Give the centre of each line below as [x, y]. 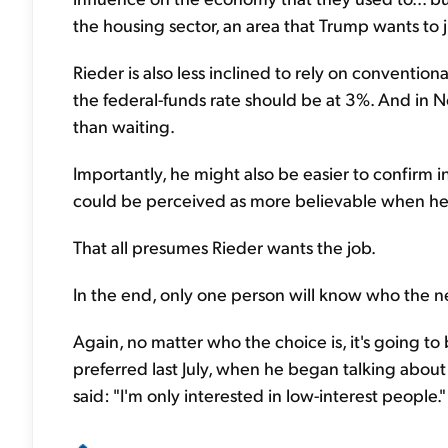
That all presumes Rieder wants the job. [224, 246]
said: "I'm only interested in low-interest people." [259, 394]
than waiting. [124, 125]
